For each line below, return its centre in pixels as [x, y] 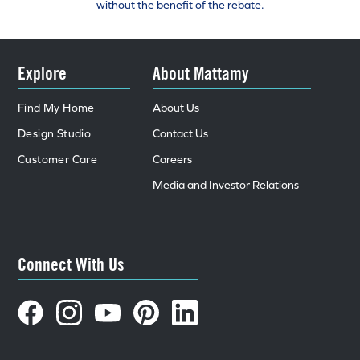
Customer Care [58, 159]
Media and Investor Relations [226, 185]
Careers [173, 159]
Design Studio [55, 133]
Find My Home [56, 108]
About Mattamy [201, 73]
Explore [42, 73]
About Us [176, 108]
